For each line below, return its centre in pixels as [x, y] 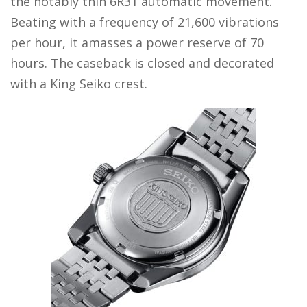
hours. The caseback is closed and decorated [142, 63]
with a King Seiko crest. [79, 84]
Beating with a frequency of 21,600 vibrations [145, 22]
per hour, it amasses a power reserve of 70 [137, 43]
